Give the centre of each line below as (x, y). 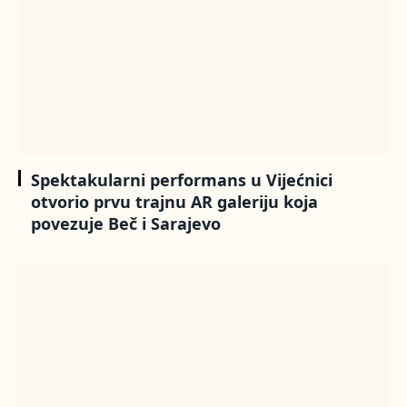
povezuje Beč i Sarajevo (126, 223)
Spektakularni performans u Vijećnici (182, 179)
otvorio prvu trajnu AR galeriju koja (174, 201)
